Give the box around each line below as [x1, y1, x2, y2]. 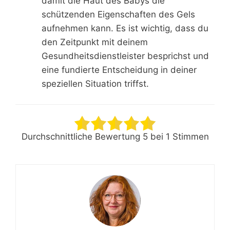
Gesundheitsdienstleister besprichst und [42, 51, 209, 62]
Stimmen [169, 131, 209, 142]
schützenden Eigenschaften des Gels [42, 9, 195, 20]
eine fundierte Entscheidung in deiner [42, 65, 197, 75]
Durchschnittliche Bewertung [21, 131, 143, 142]
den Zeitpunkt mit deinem [42, 37, 148, 48]
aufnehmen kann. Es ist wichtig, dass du [42, 23, 208, 34]
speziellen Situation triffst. [42, 79, 149, 89]
